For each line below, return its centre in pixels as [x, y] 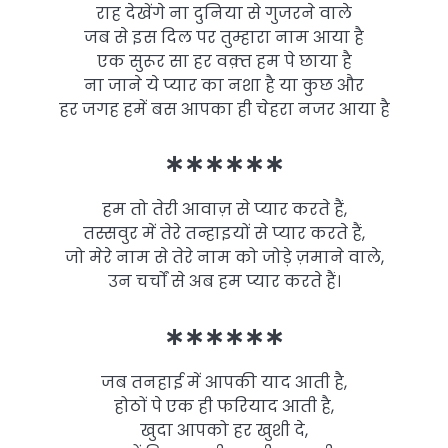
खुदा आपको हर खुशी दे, [224, 430]
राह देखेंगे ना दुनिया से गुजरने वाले [224, 14]
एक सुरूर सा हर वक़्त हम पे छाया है [224, 62]
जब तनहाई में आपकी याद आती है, [224, 382]
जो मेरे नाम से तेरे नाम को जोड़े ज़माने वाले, [224, 258]
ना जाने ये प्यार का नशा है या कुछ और [224, 86]
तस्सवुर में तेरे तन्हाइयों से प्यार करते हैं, [224, 234]
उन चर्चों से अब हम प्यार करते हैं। [224, 282]
